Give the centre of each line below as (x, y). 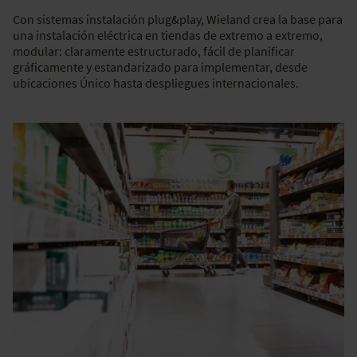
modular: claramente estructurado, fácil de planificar (154, 51)
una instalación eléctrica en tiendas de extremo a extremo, (168, 35)
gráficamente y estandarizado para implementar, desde (160, 67)
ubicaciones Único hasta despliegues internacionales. (156, 82)
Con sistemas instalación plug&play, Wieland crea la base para (178, 19)
